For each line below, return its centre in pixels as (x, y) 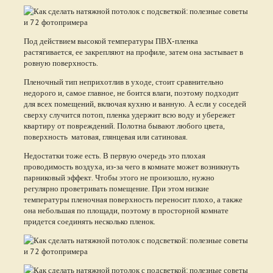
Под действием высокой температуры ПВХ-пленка (111, 41)
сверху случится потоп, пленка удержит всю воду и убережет (129, 114)
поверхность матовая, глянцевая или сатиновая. (105, 136)
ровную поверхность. (61, 62)
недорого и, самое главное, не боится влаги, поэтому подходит (131, 92)
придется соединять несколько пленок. (89, 221)
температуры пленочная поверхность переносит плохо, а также (133, 199)
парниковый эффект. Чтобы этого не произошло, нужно (119, 177)
